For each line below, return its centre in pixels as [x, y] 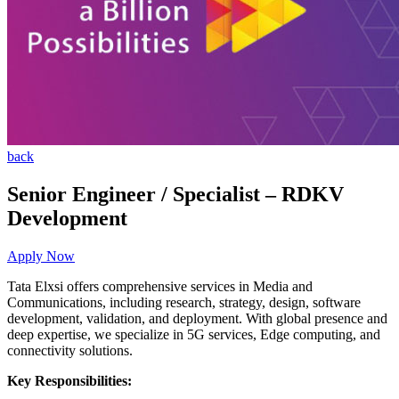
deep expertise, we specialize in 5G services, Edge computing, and [194, 334]
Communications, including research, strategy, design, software [184, 302]
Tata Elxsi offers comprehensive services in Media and [160, 286]
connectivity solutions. [70, 350]
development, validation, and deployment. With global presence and [197, 318]
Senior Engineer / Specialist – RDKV [175, 194]
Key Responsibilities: [69, 380]
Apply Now [41, 256]
